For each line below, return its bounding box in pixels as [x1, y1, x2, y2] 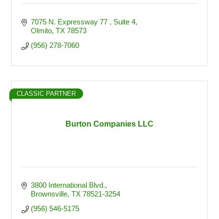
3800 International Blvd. [30, 181, 105, 189]
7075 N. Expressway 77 [30, 18, 109, 26]
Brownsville [30, 190, 67, 198]
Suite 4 [113, 18, 135, 26]
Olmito [30, 26, 52, 35]
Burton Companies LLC [66, 120, 153, 128]
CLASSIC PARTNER [17, 90, 76, 97]
